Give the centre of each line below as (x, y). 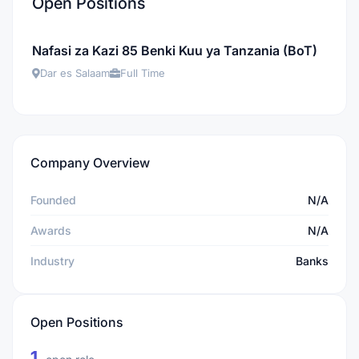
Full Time (143, 73)
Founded (53, 200)
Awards (51, 230)
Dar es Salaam (75, 73)
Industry (52, 261)
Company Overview (90, 163)
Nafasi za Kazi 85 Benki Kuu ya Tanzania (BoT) (175, 50)
